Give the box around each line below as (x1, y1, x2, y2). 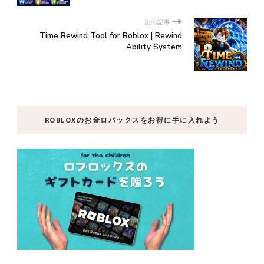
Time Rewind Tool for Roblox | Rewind (39, 30, 182, 41)
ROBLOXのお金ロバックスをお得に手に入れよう (44, 115, 220, 124)
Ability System (126, 41, 182, 52)
